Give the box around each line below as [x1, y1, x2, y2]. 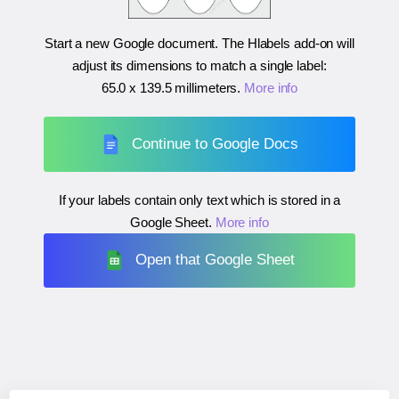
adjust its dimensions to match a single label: [72, 58, 327, 74]
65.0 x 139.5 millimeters [101, 80, 238, 96]
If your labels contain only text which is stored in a [58, 191, 341, 208]
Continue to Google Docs [132, 134, 299, 152]
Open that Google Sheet [135, 251, 296, 269]
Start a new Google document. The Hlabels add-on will [45, 36, 354, 52]
